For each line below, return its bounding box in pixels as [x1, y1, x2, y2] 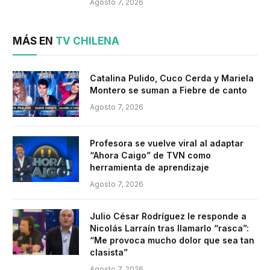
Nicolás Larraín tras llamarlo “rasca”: [90, 223, 249, 234]
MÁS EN [13, 35, 55, 48]
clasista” [90, 247, 128, 258]
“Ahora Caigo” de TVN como [90, 150, 211, 161]
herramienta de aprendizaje [90, 162, 209, 173]
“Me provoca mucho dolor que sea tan [90, 235, 254, 246]
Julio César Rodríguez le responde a [90, 211, 246, 222]
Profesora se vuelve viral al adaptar [90, 138, 243, 149]
